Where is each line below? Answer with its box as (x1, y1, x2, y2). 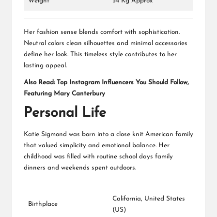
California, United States (112, 195, 185, 202)
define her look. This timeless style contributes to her (24, 51, 177, 58)
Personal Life (24, 106, 106, 121)
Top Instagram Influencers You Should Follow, (57, 79, 189, 86)
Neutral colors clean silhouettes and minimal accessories (24, 40, 187, 47)
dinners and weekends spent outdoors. (24, 164, 136, 171)
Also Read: (24, 79, 57, 86)
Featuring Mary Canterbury (24, 91, 105, 97)
